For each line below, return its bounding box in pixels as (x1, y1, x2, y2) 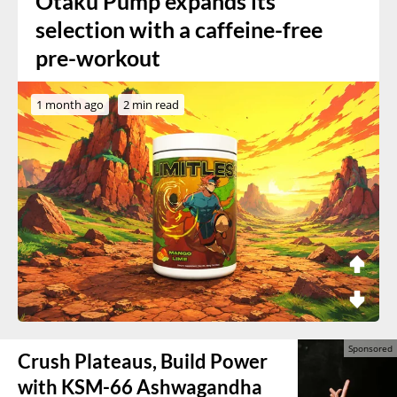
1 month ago (36, 96, 104, 113)
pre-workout (35, 44, 160, 71)
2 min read (123, 96, 179, 113)
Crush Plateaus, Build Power (18, 349, 268, 374)
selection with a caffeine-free (35, 16, 323, 43)
